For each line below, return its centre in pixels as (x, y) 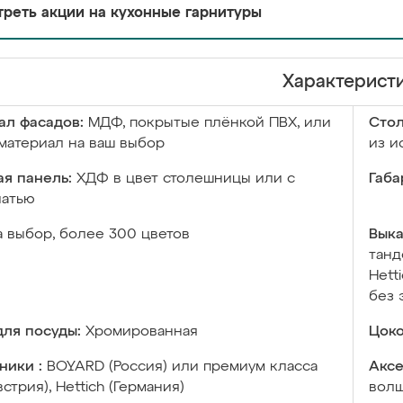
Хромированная (142, 332)
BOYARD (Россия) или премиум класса (182, 367)
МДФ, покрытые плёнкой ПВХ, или (210, 123)
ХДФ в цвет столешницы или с (186, 179)
